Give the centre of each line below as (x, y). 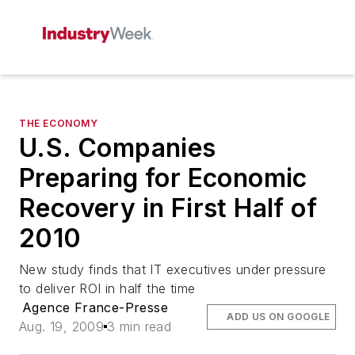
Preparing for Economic (163, 178)
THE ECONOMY (59, 123)
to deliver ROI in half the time (107, 288)
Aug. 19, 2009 (62, 326)
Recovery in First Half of (168, 208)
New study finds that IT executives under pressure (173, 269)
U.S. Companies (118, 148)
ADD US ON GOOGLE (279, 317)
